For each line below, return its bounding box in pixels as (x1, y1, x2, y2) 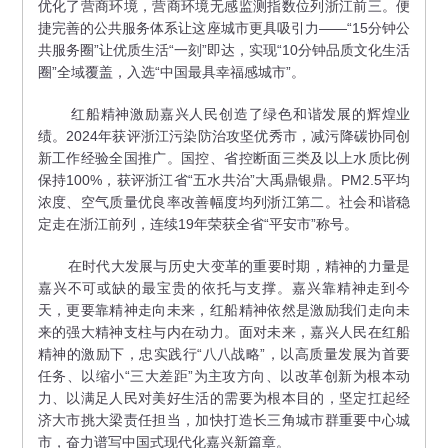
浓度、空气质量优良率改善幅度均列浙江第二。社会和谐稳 (37, 193, 411, 210)
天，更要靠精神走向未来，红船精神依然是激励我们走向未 (37, 301, 411, 318)
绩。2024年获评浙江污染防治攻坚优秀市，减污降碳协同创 (37, 127, 411, 144)
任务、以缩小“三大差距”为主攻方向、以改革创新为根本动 (37, 367, 411, 384)
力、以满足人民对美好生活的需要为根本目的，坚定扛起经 (37, 389, 411, 406)
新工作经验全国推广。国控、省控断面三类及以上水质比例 (37, 149, 411, 166)
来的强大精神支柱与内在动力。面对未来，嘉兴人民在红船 (37, 323, 411, 340)
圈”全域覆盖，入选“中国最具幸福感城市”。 (37, 63, 305, 80)
